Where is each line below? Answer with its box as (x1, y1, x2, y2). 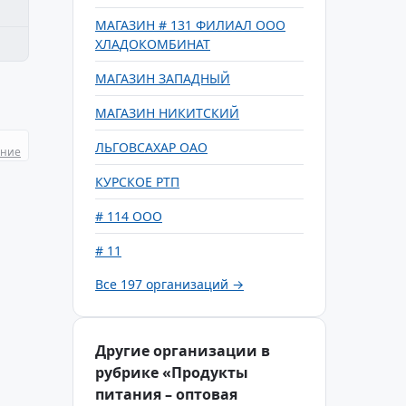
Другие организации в (95, 341, 270, 361)
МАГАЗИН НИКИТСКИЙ (95, 104, 239, 121)
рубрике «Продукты (95, 362, 248, 382)
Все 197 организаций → (95, 275, 244, 293)
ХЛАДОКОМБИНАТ (95, 35, 210, 53)
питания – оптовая (95, 384, 237, 404)
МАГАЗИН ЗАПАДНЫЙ (95, 70, 230, 87)
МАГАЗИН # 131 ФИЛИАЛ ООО (95, 16, 285, 34)
